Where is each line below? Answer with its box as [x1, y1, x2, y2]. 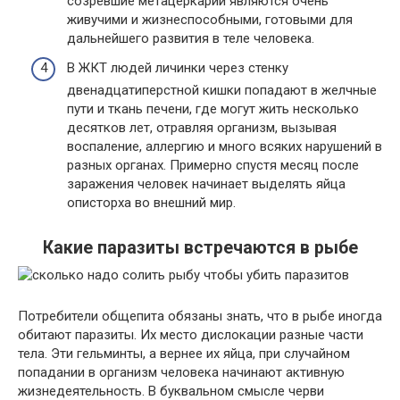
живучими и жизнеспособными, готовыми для [67, 11, 353, 28]
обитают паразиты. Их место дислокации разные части [18, 327, 363, 343]
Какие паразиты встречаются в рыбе [42, 237, 358, 259]
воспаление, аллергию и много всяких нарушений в [67, 138, 382, 154]
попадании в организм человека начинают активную [18, 364, 345, 380]
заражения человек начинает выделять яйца [67, 176, 346, 192]
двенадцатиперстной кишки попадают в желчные [67, 82, 377, 98]
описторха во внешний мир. [67, 195, 236, 211]
